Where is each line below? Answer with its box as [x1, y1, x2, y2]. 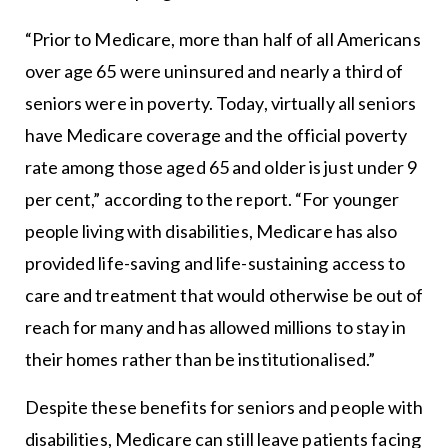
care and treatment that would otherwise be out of [24, 283, 424, 306]
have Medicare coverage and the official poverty [24, 123, 408, 146]
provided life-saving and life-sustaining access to [24, 251, 406, 274]
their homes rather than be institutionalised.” [24, 347, 376, 370]
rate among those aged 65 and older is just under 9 [24, 155, 418, 178]
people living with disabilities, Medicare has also [24, 219, 398, 242]
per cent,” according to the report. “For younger [24, 187, 400, 210]
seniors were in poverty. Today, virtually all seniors [24, 91, 416, 114]
